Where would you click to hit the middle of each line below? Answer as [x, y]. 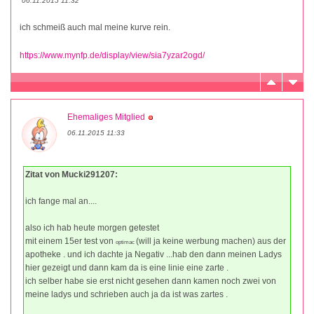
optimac [126, 243]
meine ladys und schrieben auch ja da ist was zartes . [127, 295]
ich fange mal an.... [61, 202]
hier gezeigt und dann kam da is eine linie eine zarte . [127, 268]
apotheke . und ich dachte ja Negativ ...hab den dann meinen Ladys [153, 255]
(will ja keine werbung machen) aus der [211, 241]
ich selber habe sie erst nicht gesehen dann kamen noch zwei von [151, 281]
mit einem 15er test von [70, 241]
